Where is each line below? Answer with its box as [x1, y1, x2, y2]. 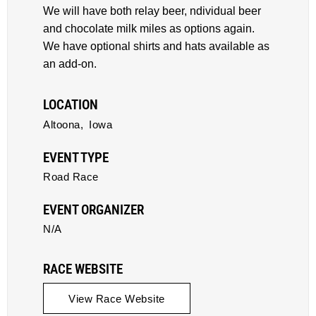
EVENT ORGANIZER [43, 202, 144, 218]
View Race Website [68, 293, 165, 305]
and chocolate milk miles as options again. [43, 23, 257, 35]
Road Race [43, 171, 99, 183]
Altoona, [43, 119, 83, 130]
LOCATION [43, 97, 98, 113]
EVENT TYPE [43, 150, 109, 166]
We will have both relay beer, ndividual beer [43, 5, 261, 17]
